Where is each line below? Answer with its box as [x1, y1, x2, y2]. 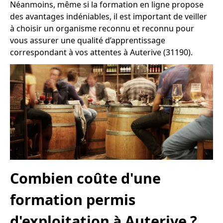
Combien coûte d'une [10, 168, 161, 188]
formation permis [10, 189, 135, 209]
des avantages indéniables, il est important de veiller [10, 11, 207, 22]
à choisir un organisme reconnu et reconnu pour [10, 23, 194, 34]
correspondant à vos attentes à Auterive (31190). [10, 47, 193, 58]
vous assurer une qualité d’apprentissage [10, 35, 165, 46]
